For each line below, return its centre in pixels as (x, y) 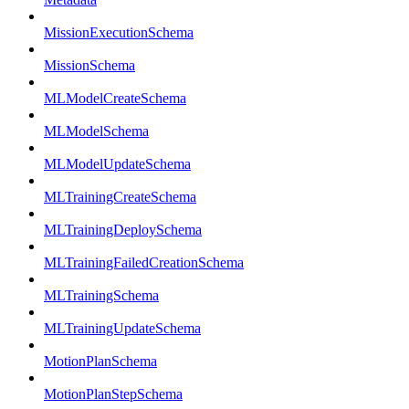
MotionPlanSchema (100, 361)
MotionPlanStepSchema (113, 394)
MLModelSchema (96, 131)
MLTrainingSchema (101, 295)
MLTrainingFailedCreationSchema (144, 262)
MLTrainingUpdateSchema (122, 328)
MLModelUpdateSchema (117, 164)
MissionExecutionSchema (119, 32)
